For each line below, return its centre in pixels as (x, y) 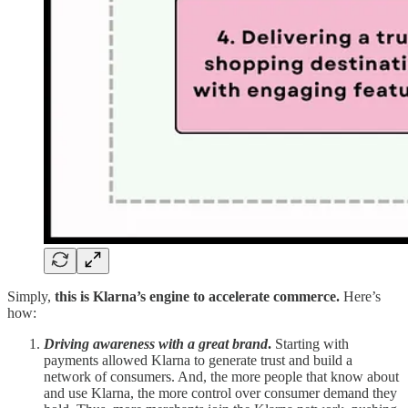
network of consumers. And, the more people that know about (221, 377)
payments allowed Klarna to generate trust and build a (198, 361)
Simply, (31, 297)
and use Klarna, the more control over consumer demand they (220, 393)
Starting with (310, 344)
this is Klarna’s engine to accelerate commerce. (197, 297)
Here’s (360, 297)
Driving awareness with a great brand (156, 344)
